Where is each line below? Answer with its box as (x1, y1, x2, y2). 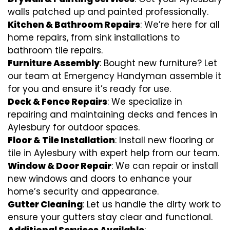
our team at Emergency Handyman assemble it (8, 70, 221, 82)
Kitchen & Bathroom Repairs (8, 18, 140, 31)
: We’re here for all (140, 18, 220, 31)
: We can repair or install (111, 160, 218, 172)
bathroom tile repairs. (8, 44, 103, 56)
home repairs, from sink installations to (8, 31, 180, 44)
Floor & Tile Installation (8, 134, 115, 146)
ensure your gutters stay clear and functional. (8, 211, 213, 223)
